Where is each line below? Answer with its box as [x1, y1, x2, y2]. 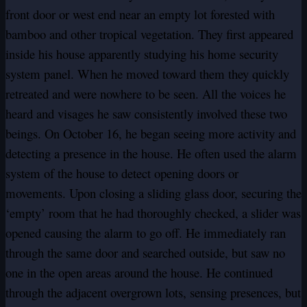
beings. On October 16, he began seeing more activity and [5, 125, 296, 143]
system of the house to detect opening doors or [5, 164, 238, 182]
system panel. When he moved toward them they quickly [5, 65, 289, 83]
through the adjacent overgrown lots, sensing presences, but [5, 284, 301, 302]
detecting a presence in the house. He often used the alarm [5, 145, 297, 162]
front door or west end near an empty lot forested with [5, 5, 275, 23]
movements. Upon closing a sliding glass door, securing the [5, 184, 302, 202]
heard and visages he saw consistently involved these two [5, 105, 287, 123]
